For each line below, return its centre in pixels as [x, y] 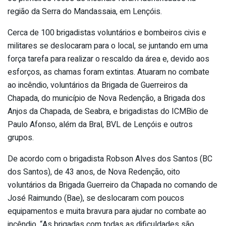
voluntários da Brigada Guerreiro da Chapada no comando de [112, 185]
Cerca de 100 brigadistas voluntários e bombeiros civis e [107, 33]
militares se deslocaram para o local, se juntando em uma [108, 46]
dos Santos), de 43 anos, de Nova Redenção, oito [94, 172]
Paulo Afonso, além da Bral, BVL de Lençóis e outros [100, 124]
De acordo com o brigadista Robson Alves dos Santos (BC [110, 159]
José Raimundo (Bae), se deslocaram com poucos [96, 198]
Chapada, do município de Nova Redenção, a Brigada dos [106, 98]
